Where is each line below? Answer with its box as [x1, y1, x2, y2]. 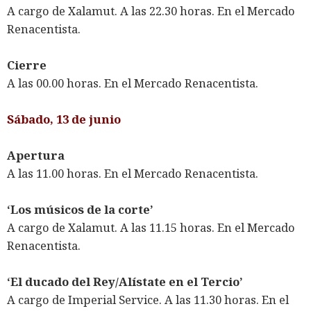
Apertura [7, 147, 65, 164]
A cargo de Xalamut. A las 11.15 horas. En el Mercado [7, 219, 295, 236]
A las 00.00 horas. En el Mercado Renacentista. [7, 75, 258, 92]
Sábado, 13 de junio [7, 111, 121, 128]
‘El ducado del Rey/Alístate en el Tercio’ [7, 274, 243, 290]
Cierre [7, 57, 47, 74]
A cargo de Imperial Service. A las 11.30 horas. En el [7, 292, 289, 308]
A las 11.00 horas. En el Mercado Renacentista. [7, 165, 258, 182]
